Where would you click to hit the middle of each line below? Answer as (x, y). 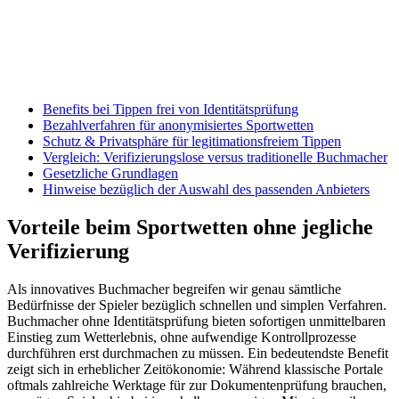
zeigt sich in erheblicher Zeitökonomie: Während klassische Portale (195, 369)
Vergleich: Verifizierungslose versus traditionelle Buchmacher (215, 157)
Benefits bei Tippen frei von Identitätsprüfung (171, 109)
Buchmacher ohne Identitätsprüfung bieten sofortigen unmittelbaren (196, 321)
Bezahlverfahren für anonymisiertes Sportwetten (178, 125)
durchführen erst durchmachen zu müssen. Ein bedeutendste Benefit (198, 353)
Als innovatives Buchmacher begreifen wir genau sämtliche (174, 289)
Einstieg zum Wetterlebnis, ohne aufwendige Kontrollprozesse (182, 337)
